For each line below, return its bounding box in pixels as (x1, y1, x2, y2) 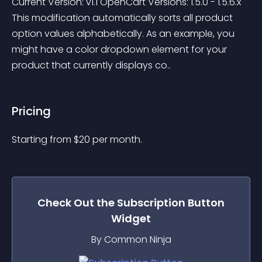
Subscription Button (117, 195, 225, 210)
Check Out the (37, 195, 117, 210)
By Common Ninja (91, 233, 171, 246)
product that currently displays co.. (12, 58, 171, 72)
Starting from (12, 133, 74, 146)
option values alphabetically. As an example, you (12, 27, 237, 40)
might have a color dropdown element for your (12, 43, 229, 56)
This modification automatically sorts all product (12, 11, 235, 25)
